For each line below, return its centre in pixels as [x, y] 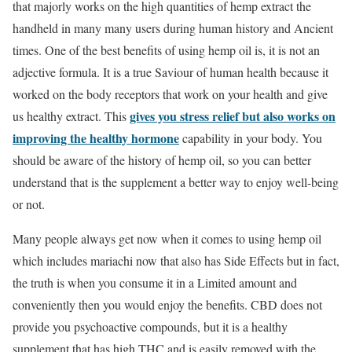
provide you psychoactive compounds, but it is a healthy [150, 326]
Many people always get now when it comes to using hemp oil [167, 238]
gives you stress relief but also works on [233, 115]
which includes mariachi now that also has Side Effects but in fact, [176, 260]
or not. [29, 203]
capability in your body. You [251, 137]
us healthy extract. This [71, 115]
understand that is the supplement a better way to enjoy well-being [176, 181]
